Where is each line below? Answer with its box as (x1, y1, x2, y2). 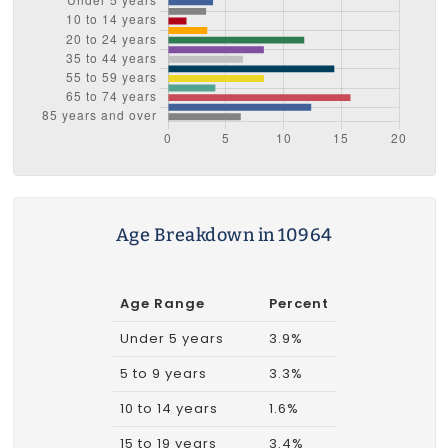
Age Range (119, 294, 205, 314)
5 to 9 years (119, 364, 207, 384)
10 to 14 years (119, 399, 218, 419)
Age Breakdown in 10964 (115, 224, 333, 247)
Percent (268, 294, 329, 314)
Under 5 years (119, 329, 224, 349)
